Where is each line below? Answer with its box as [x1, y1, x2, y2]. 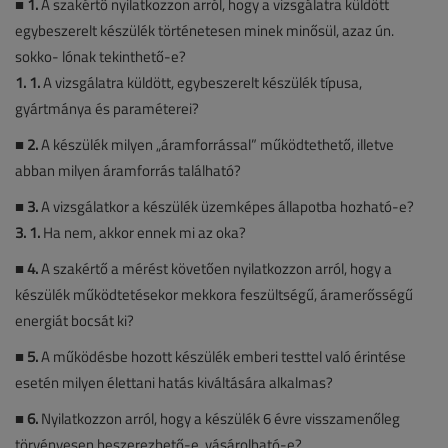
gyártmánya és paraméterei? [15, 97, 199, 119]
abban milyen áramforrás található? [15, 159, 241, 181]
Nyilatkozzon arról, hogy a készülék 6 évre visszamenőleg [38, 407, 400, 429]
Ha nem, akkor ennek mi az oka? [40, 221, 246, 243]
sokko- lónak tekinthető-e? [15, 45, 186, 67]
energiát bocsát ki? [15, 309, 134, 331]
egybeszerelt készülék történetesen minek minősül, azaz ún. [15, 19, 394, 41]
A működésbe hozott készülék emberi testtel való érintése [38, 345, 406, 367]
